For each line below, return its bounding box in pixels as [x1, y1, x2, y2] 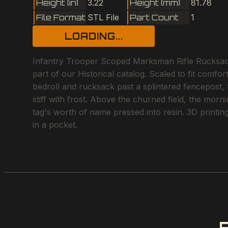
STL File [88, 12, 119, 22]
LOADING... [64, 30, 123, 42]
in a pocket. [33, 119, 77, 130]
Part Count [130, 12, 179, 22]
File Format [36, 12, 85, 22]
